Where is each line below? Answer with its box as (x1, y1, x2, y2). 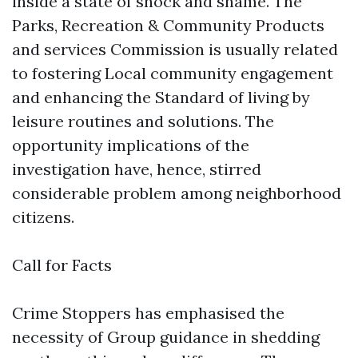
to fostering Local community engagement (12, 63, 333, 83)
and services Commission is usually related (12, 39, 338, 59)
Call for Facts (12, 255, 112, 275)
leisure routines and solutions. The (12, 111, 274, 131)
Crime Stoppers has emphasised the (12, 303, 284, 323)
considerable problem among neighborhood (12, 183, 341, 203)
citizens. (12, 207, 74, 227)
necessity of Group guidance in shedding (12, 327, 320, 347)
